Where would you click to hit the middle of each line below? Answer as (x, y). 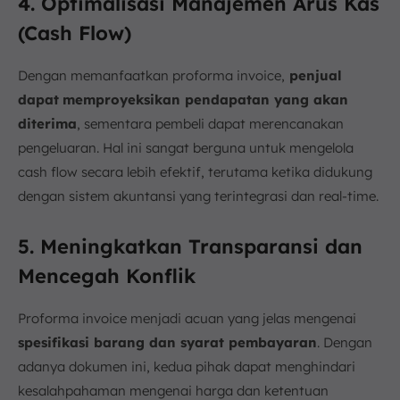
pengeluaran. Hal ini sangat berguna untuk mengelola (186, 147)
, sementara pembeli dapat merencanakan (210, 123)
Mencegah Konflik (107, 275)
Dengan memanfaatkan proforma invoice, (151, 75)
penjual (313, 75)
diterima (47, 123)
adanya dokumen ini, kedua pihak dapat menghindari (187, 366)
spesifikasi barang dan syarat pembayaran (167, 342)
